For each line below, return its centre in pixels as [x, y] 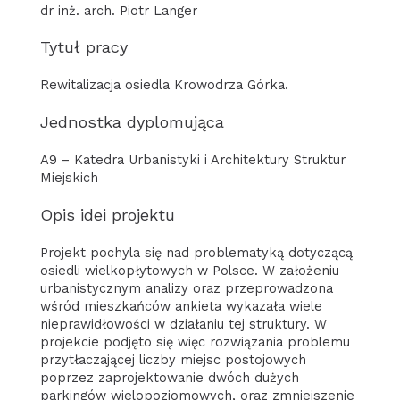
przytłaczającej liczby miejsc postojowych [173, 359]
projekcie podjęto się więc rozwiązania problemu [195, 342]
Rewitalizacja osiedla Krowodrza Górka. [164, 85]
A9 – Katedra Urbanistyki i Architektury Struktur [192, 160]
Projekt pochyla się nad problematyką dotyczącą [196, 252]
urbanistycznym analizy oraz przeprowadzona [186, 288]
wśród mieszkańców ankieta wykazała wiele [181, 306]
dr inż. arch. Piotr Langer [118, 10]
